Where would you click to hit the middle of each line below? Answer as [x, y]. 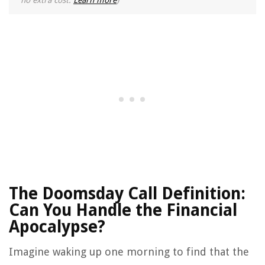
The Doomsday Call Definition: [127, 194]
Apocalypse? [57, 227]
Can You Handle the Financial [123, 211]
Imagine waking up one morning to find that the [129, 252]
